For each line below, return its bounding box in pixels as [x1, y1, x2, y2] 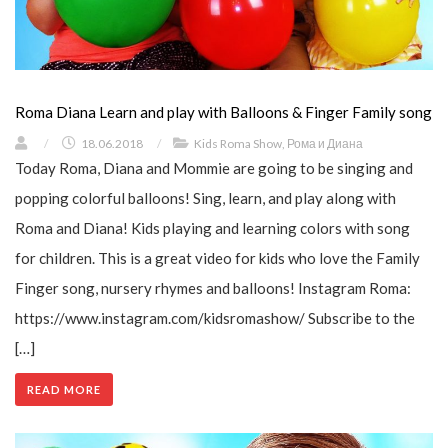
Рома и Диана [287, 136, 363, 152]
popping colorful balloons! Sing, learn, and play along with [15, 189, 396, 208]
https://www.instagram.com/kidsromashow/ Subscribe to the [15, 309, 415, 328]
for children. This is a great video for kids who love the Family [15, 249, 420, 268]
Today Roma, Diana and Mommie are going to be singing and [15, 159, 413, 178]
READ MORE [27, 383, 101, 397]
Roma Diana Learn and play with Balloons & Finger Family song [15, 103, 432, 122]
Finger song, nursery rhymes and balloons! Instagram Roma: [15, 279, 411, 298]
